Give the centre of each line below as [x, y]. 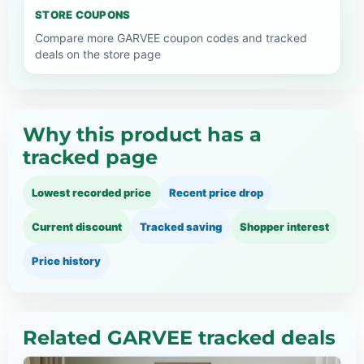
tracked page [90, 157]
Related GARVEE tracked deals [179, 337]
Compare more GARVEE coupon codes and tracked [171, 37]
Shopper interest [284, 226]
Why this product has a [142, 134]
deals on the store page [98, 54]
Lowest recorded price [91, 192]
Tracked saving [181, 226]
